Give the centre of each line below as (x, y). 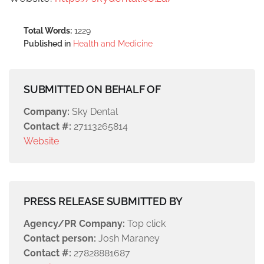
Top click (145, 223)
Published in (47, 43)
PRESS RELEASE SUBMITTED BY (103, 201)
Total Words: (48, 30)
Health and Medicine (113, 43)
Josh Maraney (128, 238)
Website (41, 141)
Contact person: (60, 238)
